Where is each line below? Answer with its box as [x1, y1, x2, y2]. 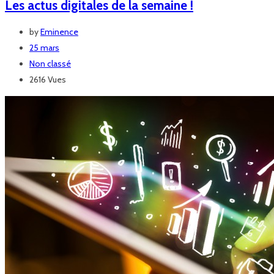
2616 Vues [29, 74, 66, 86]
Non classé [29, 58, 71, 70]
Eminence [40, 26, 78, 38]
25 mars [29, 42, 59, 54]
